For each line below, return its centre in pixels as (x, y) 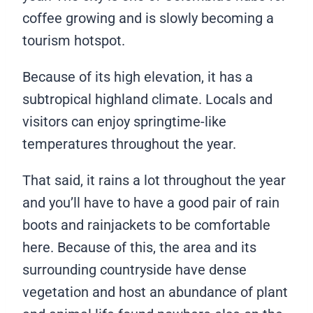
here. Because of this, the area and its (139, 247)
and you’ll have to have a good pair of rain (151, 203)
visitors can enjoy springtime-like (124, 122)
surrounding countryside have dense (134, 270)
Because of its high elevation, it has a (138, 77)
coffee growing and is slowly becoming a (148, 18)
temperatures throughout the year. (131, 144)
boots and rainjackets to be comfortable (146, 225)
